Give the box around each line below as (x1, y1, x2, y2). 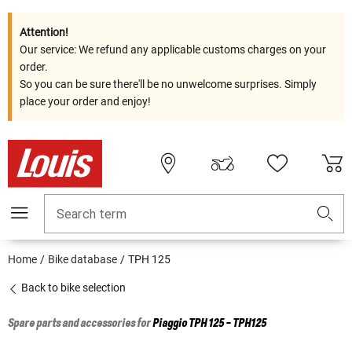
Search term (57, 207, 126, 222)
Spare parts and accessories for (8, 317, 152, 331)
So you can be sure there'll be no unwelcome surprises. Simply (20, 78, 317, 90)
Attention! (20, 26, 68, 38)
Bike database (48, 253, 117, 266)
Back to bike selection (19, 281, 126, 295)
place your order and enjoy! (20, 95, 151, 108)
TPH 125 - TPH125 (189, 317, 266, 331)
